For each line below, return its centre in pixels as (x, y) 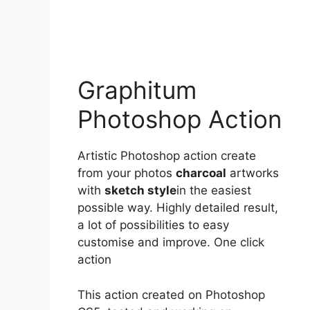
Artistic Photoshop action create (167, 156)
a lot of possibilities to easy (153, 225)
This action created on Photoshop (171, 294)
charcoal (201, 173)
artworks (253, 173)
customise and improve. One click (171, 243)
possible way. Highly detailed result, (178, 208)
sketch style (140, 191)
